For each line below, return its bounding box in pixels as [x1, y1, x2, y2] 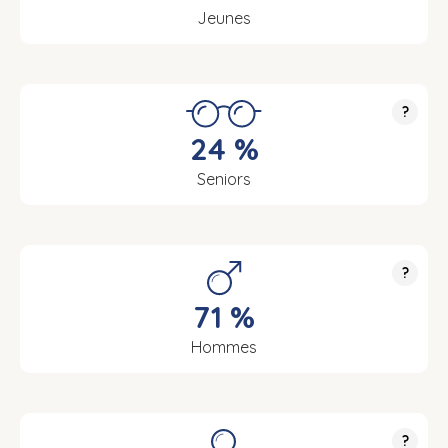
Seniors [197, 169, 251, 190]
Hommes [191, 337, 257, 358]
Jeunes [197, 8, 251, 29]
